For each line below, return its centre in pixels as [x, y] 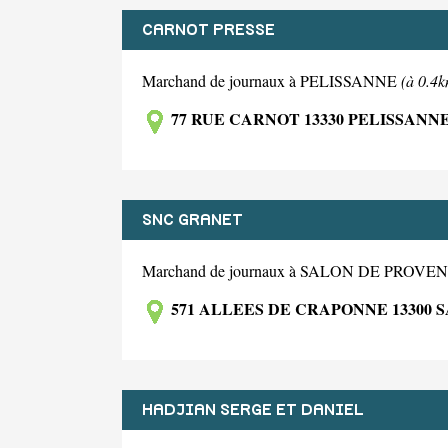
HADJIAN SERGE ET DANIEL [253, 409]
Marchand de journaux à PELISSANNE [271, 81]
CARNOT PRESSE [208, 30]
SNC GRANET [192, 220]
